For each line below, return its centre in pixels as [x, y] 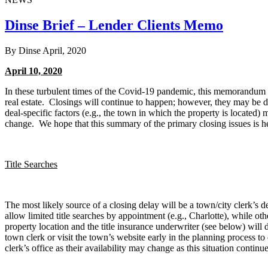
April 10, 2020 [33, 71]
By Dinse [23, 50]
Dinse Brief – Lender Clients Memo [114, 25]
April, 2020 [64, 50]
